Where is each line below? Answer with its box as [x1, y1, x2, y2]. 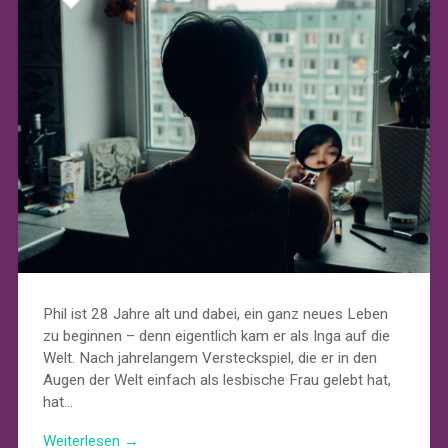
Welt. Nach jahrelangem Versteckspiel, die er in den [42, 349, 377, 368]
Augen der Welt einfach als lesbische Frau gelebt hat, [42, 371, 391, 390]
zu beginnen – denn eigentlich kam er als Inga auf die [42, 327, 390, 346]
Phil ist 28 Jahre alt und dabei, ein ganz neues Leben [42, 305, 388, 324]
